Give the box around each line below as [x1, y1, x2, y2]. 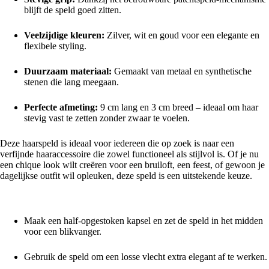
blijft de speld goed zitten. [24, 4, 121, 15]
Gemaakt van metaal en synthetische [112, 65, 252, 76]
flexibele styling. [24, 40, 86, 51]
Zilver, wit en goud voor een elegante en [104, 29, 259, 40]
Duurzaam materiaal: [24, 65, 112, 76]
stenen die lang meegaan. [24, 76, 119, 87]
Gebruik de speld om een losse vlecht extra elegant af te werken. [24, 251, 267, 262]
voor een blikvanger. [24, 226, 101, 237]
